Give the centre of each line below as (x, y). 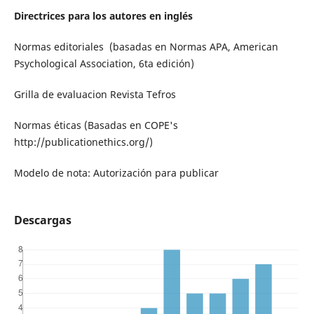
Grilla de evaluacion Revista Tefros (95, 95)
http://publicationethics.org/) (83, 142)
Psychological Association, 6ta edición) (104, 64)
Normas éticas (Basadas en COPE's (96, 125)
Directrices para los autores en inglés (103, 16)
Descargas (42, 220)
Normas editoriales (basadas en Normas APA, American (146, 47)
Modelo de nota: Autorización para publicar (116, 173)
